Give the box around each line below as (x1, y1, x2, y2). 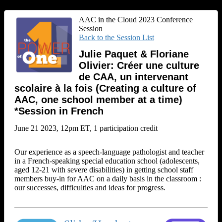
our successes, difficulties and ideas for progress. (14, 183, 166, 192)
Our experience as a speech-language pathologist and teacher (14, 147, 204, 156)
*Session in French (14, 106, 104, 117)
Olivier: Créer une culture (79, 60, 199, 71)
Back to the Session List (79, 33, 154, 42)
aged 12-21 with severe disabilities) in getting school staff (14, 165, 193, 174)
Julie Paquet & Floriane (79, 49, 189, 60)
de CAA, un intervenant (79, 71, 188, 83)
